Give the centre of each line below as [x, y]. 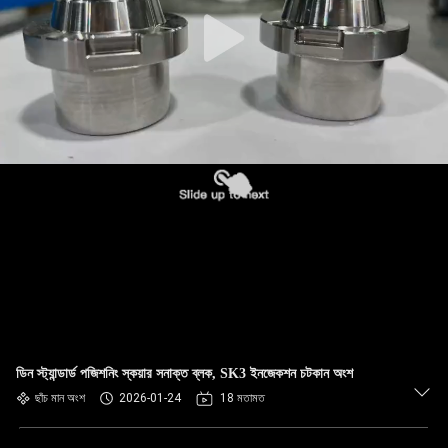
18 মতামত [242, 398]
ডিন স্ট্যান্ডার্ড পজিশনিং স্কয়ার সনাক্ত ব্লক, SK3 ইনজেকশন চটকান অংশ [184, 373]
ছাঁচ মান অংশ [60, 398]
